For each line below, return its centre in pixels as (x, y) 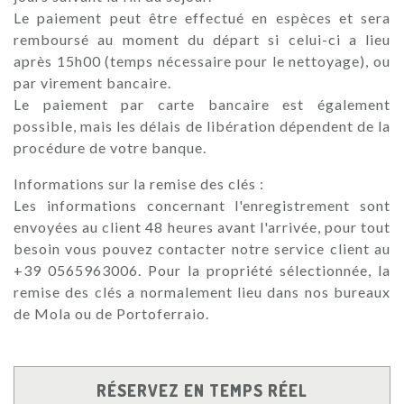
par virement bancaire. (92, 82)
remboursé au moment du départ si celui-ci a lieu (202, 39)
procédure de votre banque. (110, 147)
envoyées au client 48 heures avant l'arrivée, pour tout (202, 226)
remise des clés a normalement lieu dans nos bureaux (202, 291)
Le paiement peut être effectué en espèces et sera (202, 17)
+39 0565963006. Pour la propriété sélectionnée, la (202, 270)
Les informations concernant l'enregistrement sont (202, 205)
